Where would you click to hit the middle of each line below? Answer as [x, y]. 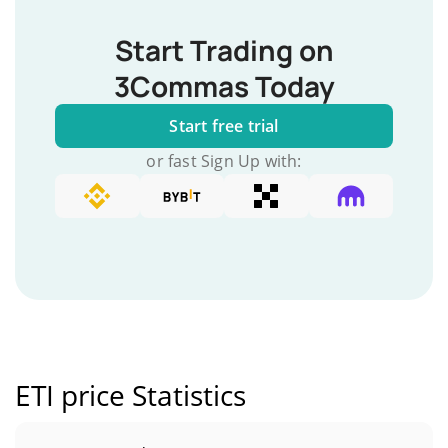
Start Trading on [224, 50]
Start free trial [224, 126]
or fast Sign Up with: [224, 161]
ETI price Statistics [130, 395]
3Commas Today [224, 86]
